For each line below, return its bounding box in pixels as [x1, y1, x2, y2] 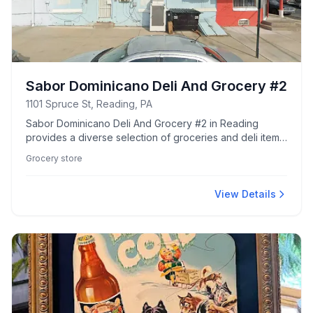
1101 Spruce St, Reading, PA [26, 98, 152, 110]
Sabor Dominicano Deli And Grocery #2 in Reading [26, 117, 259, 129]
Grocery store [26, 153, 82, 163]
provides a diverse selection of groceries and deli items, [26, 131, 287, 143]
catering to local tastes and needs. [26, 145, 184, 157]
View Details [214, 188, 276, 200]
